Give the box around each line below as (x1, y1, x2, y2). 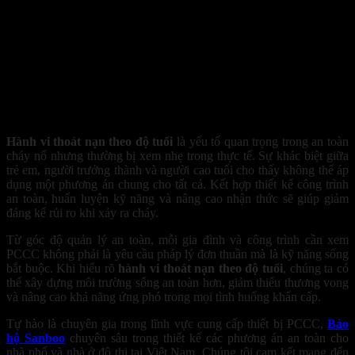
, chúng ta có (283, 261, 349, 275)
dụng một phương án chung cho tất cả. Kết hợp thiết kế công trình (6, 177, 349, 191)
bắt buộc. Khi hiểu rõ (6, 261, 119, 275)
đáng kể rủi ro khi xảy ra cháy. (6, 205, 158, 219)
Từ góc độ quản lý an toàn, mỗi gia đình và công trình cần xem (6, 232, 349, 246)
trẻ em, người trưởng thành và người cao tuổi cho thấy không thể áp (6, 162, 349, 177)
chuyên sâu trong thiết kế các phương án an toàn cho (65, 330, 349, 345)
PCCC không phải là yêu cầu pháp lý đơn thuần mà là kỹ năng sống (6, 246, 349, 261)
